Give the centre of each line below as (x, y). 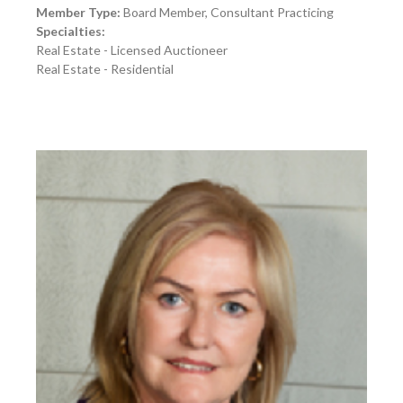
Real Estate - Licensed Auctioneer (132, 50)
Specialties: (71, 31)
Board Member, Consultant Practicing (227, 13)
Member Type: (78, 13)
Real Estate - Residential (105, 69)
